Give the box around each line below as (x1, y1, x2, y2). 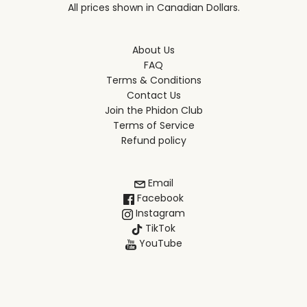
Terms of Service (112, 119, 195, 133)
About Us (132, 43, 175, 58)
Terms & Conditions (106, 73, 201, 88)
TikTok (143, 221, 175, 236)
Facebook (134, 191, 184, 206)
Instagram (133, 206, 185, 221)
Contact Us (126, 88, 181, 103)
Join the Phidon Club (104, 103, 203, 118)
